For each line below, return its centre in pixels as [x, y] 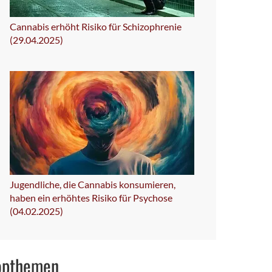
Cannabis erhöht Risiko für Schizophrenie [96, 26]
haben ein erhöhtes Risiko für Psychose [91, 197]
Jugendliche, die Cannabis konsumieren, [93, 184]
